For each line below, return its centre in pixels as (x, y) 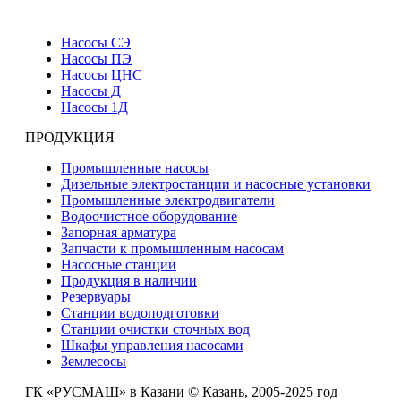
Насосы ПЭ (96, 58)
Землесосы (94, 361)
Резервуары (96, 296)
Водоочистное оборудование (149, 216)
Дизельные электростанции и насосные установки (216, 183)
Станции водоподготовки (140, 312)
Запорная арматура (119, 232)
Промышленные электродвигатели (168, 200)
